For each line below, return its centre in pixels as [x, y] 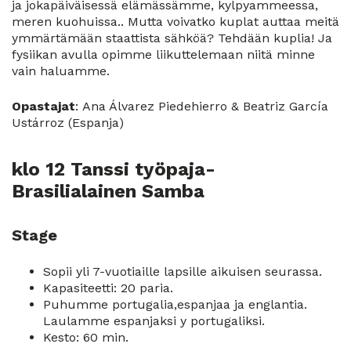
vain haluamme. [61, 71]
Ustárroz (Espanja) [68, 123]
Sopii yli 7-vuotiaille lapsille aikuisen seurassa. [183, 272]
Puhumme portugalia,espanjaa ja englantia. [175, 305]
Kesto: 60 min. [86, 338]
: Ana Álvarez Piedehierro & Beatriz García [202, 107]
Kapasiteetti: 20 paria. [108, 288]
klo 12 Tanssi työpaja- [114, 170]
